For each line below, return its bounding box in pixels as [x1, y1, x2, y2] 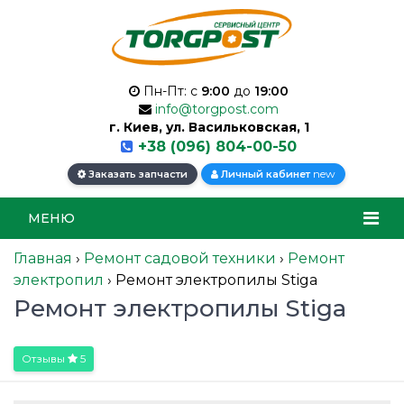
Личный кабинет [218, 168, 313, 181]
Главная [14, 250, 72, 268]
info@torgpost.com [155, 101, 279, 118]
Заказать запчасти [86, 168, 188, 181]
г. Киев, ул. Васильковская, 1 [108, 119, 309, 136]
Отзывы [22, 352, 68, 366]
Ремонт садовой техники [84, 250, 276, 268]
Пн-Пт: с [140, 83, 201, 100]
